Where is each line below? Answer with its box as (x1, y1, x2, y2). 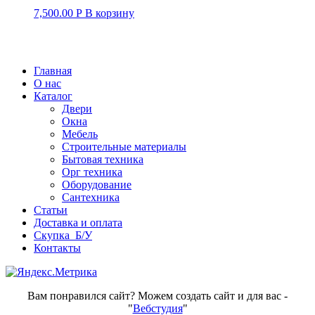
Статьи (34, 204, 67, 216)
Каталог (34, 90, 72, 102)
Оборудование (62, 179, 131, 191)
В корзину (85, 7, 134, 20)
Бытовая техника (62, 153, 143, 165)
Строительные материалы (62, 141, 186, 153)
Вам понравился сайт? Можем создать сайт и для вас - (27, 290, 288, 302)
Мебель (62, 128, 98, 140)
